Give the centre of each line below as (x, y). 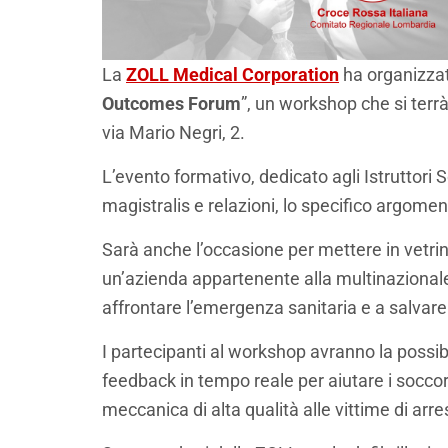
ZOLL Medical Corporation (232, 75)
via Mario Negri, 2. (173, 133)
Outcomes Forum (171, 104)
